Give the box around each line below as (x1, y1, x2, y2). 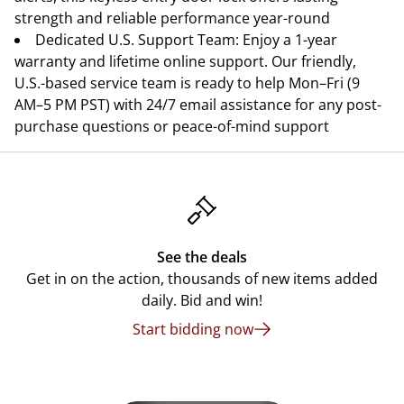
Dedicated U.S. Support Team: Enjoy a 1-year (35, 30, 337, 50)
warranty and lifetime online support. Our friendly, (14, 51, 356, 71)
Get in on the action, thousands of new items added (26, 269, 378, 289)
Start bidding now (133, 319, 253, 339)
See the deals (157, 247, 247, 267)
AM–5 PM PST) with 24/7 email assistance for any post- (14, 95, 381, 115)
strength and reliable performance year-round (14, 8, 330, 28)
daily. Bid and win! (142, 290, 262, 310)
